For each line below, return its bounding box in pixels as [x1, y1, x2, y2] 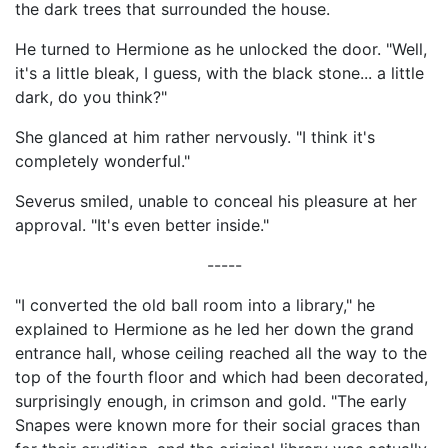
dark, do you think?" [15, 87, 167, 107]
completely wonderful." [15, 151, 190, 171]
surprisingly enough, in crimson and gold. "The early [15, 391, 407, 411]
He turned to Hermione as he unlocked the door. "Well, [15, 39, 427, 59]
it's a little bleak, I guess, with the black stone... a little [15, 63, 424, 83]
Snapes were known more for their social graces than [15, 415, 420, 435]
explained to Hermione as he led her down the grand [15, 319, 414, 339]
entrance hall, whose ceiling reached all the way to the [15, 343, 427, 363]
